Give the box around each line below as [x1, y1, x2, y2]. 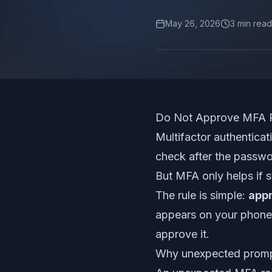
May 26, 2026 [165, 18, 220, 29]
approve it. [155, 228, 209, 240]
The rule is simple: [155, 189, 248, 202]
